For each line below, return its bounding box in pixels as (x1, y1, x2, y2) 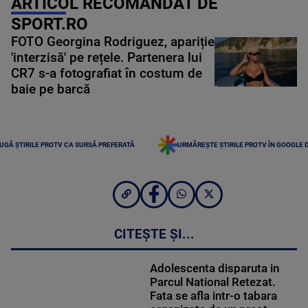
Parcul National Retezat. (149, 275, 276, 289)
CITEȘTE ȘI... (113, 227, 195, 243)
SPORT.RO (11, 14, 88, 34)
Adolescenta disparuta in (149, 261, 279, 276)
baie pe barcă (11, 81, 90, 97)
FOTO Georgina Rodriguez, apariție (11, 34, 214, 49)
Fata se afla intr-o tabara (149, 289, 277, 303)
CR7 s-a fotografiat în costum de (11, 65, 202, 81)
